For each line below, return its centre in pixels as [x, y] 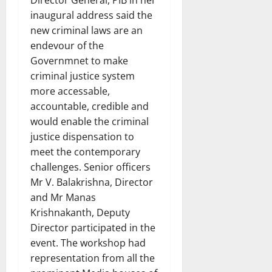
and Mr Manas [63, 197]
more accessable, [70, 91]
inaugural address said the [91, 15]
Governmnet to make [79, 60]
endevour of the [67, 45]
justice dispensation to [82, 136]
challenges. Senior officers [90, 167]
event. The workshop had [88, 243]
